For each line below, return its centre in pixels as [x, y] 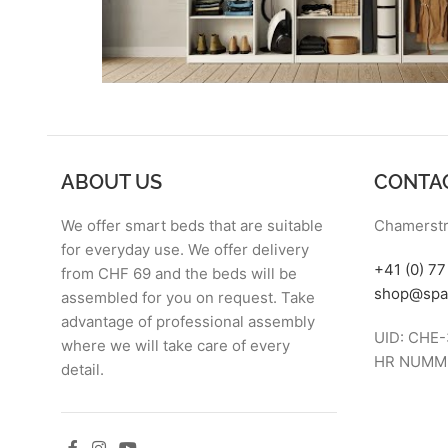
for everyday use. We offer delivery [185, 249]
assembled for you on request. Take [188, 297]
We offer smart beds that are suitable [192, 225]
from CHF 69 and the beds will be [179, 273]
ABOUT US [112, 180]
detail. [83, 369]
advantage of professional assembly [188, 321]
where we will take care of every [176, 345]
